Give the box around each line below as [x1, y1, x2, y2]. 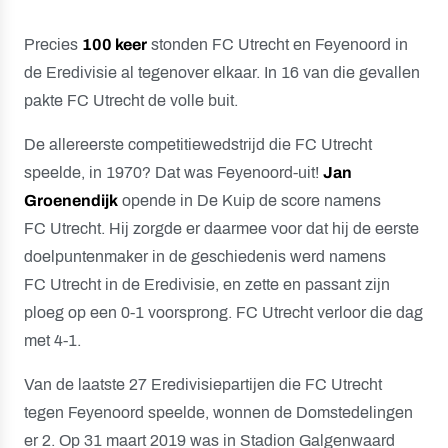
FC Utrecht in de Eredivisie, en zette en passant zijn [24, 276, 390, 293]
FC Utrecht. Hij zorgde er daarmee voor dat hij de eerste [24, 220, 419, 237]
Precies [24, 36, 82, 53]
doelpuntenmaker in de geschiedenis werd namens [24, 248, 386, 265]
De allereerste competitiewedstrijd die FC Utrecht [24, 136, 372, 153]
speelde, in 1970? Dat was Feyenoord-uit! [24, 164, 323, 181]
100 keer [82, 36, 147, 53]
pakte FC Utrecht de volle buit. [24, 92, 238, 109]
